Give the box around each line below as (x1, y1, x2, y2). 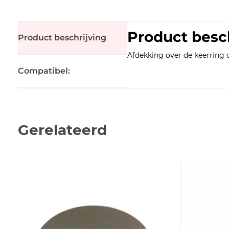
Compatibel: (17, 65, 70, 76)
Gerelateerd (17, 121, 107, 139)
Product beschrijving (17, 32, 106, 42)
